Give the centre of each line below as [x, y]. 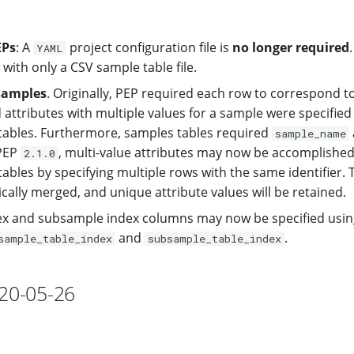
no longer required [291, 47]
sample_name [311, 134]
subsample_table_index [215, 239]
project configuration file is [149, 47]
